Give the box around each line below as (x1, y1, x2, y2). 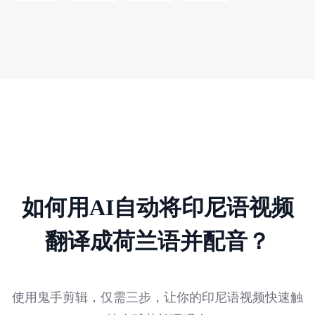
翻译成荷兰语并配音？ (45, 228, 270, 254)
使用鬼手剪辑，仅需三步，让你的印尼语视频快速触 (12, 290, 303, 304)
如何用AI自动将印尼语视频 (21, 194, 294, 220)
